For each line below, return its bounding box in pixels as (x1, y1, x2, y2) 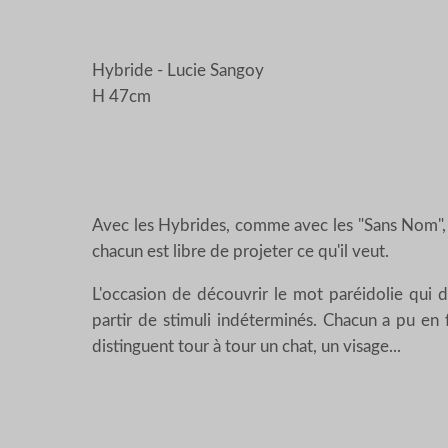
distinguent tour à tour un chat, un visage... (92, 337, 401, 355)
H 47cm (92, 87, 151, 105)
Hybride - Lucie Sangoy (92, 61, 264, 79)
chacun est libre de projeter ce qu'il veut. (92, 242, 389, 260)
